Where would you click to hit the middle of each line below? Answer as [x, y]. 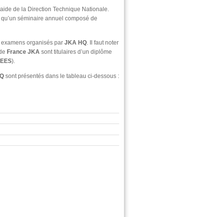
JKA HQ [76, 43]
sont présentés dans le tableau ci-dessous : [62, 76]
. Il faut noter [103, 43]
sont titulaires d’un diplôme [77, 52]
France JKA [24, 52]
